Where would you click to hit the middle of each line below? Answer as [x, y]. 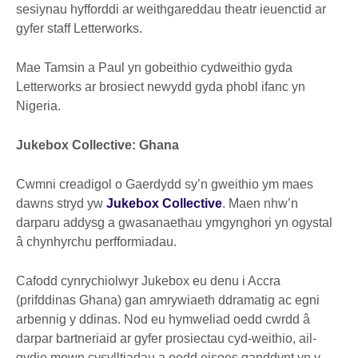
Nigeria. [38, 106]
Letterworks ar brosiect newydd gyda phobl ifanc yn [161, 87]
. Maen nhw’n [260, 204]
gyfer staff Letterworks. [79, 29]
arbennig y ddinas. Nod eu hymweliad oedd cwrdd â [163, 320]
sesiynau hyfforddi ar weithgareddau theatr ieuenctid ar [171, 10]
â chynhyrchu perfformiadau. [96, 242]
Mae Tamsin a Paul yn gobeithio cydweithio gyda [154, 68]
